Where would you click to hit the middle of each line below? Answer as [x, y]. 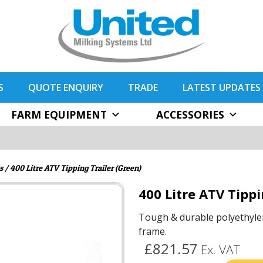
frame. [153, 231]
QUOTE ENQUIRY [66, 87]
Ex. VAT [219, 249]
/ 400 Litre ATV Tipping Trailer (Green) [72, 167]
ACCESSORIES [190, 114]
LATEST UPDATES [222, 87]
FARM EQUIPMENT [59, 114]
